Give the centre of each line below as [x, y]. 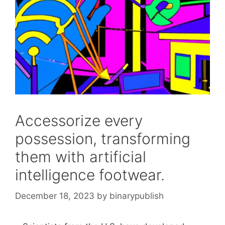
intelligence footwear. [90, 175]
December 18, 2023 [55, 196]
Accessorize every [79, 121]
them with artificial [81, 157]
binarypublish [137, 196]
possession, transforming [103, 139]
